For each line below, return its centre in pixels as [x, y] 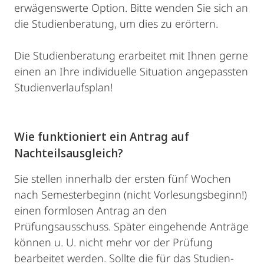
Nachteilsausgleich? [73, 153]
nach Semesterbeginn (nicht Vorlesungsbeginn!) [131, 194]
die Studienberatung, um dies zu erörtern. [116, 24]
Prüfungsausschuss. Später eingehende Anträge [131, 226]
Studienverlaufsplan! [63, 87]
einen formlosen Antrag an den [90, 210]
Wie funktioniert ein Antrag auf [102, 136]
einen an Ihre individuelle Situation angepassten [131, 71]
